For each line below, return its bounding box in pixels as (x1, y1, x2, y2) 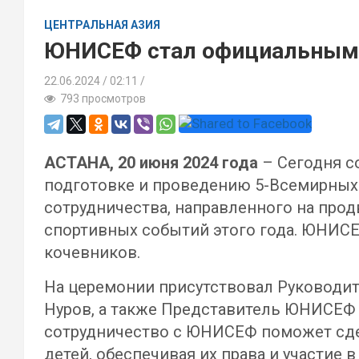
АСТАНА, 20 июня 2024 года (44, 153, 258, 172)
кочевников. (44, 243, 140, 262)
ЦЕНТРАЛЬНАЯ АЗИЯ (44, 18, 160, 31)
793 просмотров (55, 92, 146, 105)
